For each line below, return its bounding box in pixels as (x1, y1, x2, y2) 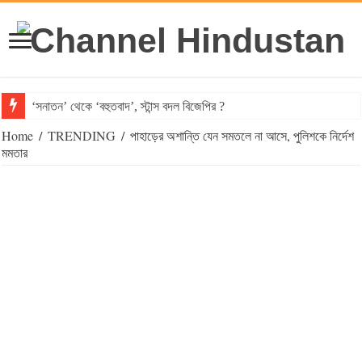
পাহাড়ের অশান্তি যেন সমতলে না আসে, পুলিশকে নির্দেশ (130, 127, 355, 145)
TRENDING (48, 127, 116, 145)
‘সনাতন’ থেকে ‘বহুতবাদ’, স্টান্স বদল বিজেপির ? (32, 99, 225, 114)
